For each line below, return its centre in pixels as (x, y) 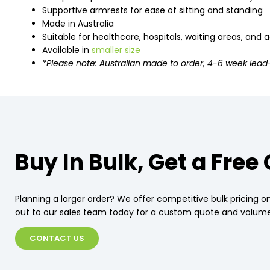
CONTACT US (57, 239)
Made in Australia (78, 24)
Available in (67, 50)
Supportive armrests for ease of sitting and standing (152, 11)
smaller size (116, 50)
